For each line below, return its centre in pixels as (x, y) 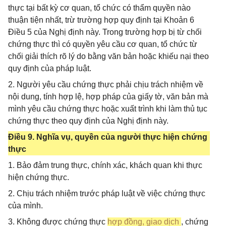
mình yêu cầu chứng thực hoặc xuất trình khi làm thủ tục (108, 109)
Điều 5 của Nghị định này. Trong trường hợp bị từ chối (105, 32)
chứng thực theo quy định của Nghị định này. (88, 121)
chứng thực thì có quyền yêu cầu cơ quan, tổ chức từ (103, 44)
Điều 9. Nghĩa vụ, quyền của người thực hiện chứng (108, 137)
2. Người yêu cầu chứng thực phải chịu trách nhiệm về (106, 84)
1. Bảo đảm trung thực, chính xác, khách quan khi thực (105, 165)
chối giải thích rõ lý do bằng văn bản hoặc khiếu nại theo (108, 56)
